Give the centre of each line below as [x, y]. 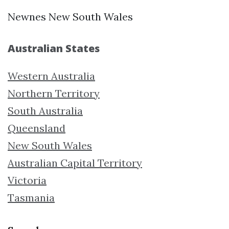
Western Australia [51, 76]
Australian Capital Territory [75, 163]
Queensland [37, 128]
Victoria [27, 180]
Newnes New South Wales [70, 16]
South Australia [45, 110]
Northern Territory [54, 93]
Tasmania [31, 197]
